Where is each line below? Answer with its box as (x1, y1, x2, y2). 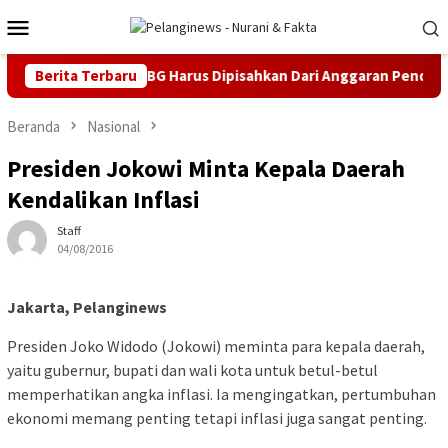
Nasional (87, 117, 140, 136)
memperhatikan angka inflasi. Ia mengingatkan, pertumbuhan (7, 384, 436, 405)
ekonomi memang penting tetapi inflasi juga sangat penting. (7, 408, 427, 429)
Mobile (32, 35, 111, 71)
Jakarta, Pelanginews (7, 297, 167, 318)
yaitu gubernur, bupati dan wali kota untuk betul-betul (7, 360, 378, 381)
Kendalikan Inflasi (7, 184, 200, 216)
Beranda (7, 117, 60, 136)
